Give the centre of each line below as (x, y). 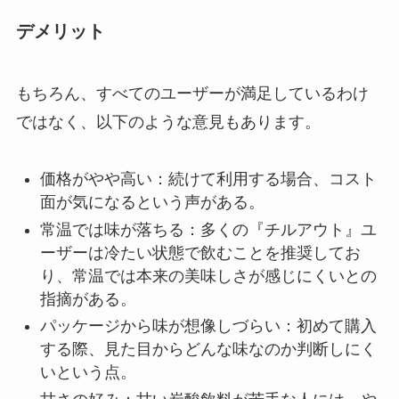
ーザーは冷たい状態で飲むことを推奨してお (200, 252)
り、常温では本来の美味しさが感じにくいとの (208, 276)
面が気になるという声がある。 (152, 203)
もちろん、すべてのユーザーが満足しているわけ (192, 93)
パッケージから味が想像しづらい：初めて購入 (208, 326)
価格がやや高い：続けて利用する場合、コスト (208, 179)
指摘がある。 (88, 299)
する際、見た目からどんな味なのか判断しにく (208, 350)
